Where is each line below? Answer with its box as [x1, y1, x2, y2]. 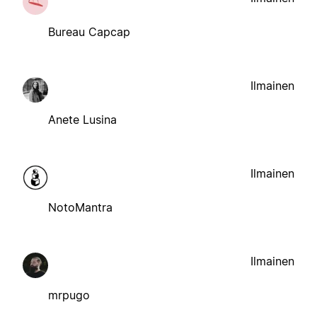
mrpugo [48, 287, 90, 302]
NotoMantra [48, 200, 113, 214]
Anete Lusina [48, 112, 117, 127]
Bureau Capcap [48, 24, 130, 39]
